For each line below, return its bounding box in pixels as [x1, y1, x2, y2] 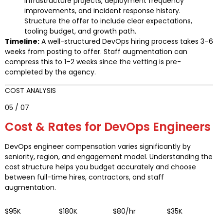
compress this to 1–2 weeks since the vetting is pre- [5, 57, 181, 67]
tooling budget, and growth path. [24, 26, 136, 36]
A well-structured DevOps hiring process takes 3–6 [39, 36, 213, 47]
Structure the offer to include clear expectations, [24, 16, 192, 26]
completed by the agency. [5, 67, 96, 77]
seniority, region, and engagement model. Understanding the [5, 151, 213, 162]
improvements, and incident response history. [24, 6, 181, 16]
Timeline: [5, 36, 39, 47]
